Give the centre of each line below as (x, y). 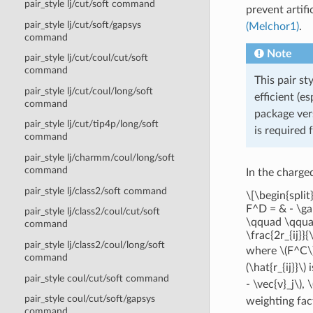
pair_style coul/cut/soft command (96, 278)
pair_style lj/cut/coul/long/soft (88, 91)
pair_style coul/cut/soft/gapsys (89, 299)
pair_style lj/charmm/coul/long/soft (99, 158)
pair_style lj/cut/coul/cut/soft (86, 58)
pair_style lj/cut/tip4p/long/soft (91, 124)
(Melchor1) (272, 26)
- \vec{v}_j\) (274, 284)
